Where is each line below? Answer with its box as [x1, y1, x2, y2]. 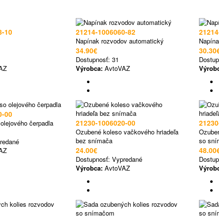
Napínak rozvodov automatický [76, 36, 164, 45]
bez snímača [76, 136, 112, 145]
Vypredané [112, 154, 142, 164]
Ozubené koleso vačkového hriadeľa [76, 127, 178, 136]
